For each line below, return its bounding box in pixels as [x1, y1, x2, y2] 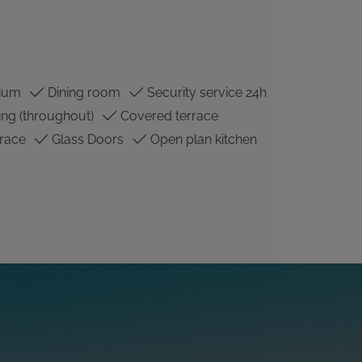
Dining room [44, 85, 120, 100]
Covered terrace [117, 108, 218, 124]
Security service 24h [143, 85, 267, 100]
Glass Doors [48, 132, 124, 147]
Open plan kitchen [147, 132, 257, 147]
